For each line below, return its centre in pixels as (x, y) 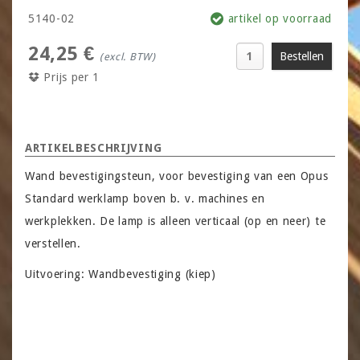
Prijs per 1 (70, 78)
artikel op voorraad (278, 19)
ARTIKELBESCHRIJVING (94, 148)
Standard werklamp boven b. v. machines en (145, 199)
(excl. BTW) (127, 57)
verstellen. (53, 244)
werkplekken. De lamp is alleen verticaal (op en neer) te (176, 221)
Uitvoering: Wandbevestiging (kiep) (121, 274)
